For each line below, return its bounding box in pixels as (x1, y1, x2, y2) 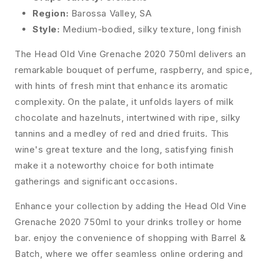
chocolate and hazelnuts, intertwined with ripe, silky (15, 112, 240, 124)
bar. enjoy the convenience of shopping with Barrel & (15, 232, 246, 244)
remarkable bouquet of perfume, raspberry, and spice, (15, 64, 253, 76)
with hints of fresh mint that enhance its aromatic (15, 80, 229, 92)
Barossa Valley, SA (68, 8, 152, 19)
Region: (32, 8, 69, 19)
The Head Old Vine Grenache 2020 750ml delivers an (15, 48, 246, 60)
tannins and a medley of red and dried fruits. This (15, 128, 230, 140)
